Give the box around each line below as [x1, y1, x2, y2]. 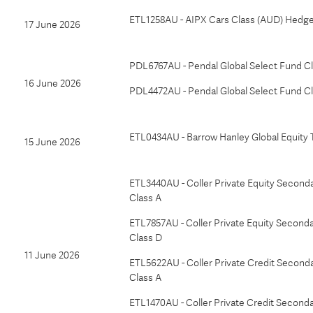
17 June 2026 [24, 19, 80, 30]
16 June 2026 [24, 78, 81, 89]
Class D [129, 232, 162, 243]
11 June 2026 [24, 249, 80, 261]
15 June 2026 [24, 136, 80, 147]
